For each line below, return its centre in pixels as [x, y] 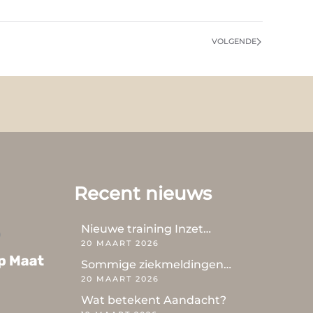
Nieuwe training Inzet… [146, 229]
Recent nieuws [143, 194]
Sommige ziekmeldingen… [156, 265]
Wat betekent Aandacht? [154, 300]
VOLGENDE [234, 42]
